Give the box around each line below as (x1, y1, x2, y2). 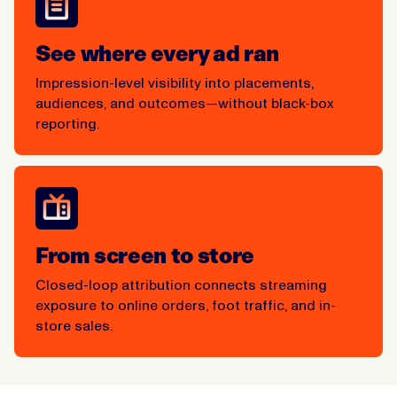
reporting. (35, 114, 99, 132)
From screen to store (35, 242, 254, 269)
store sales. (35, 316, 113, 334)
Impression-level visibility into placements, (35, 74, 314, 91)
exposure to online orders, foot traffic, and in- (35, 296, 336, 314)
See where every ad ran (35, 40, 280, 66)
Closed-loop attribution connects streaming (35, 276, 327, 293)
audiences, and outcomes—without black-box (35, 94, 334, 112)
